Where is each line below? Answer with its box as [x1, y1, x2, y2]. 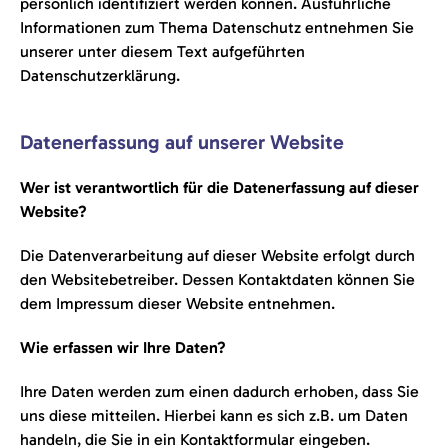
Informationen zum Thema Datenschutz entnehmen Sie [20, 18, 414, 37]
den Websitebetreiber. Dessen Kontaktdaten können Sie [20, 270, 415, 289]
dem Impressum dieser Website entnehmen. [20, 294, 335, 313]
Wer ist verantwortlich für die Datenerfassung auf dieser [20, 178, 419, 197]
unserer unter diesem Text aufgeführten [20, 42, 305, 61]
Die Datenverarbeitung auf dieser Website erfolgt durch [20, 246, 415, 265]
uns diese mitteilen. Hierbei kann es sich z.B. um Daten [20, 406, 408, 425]
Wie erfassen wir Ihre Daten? [20, 338, 226, 357]
